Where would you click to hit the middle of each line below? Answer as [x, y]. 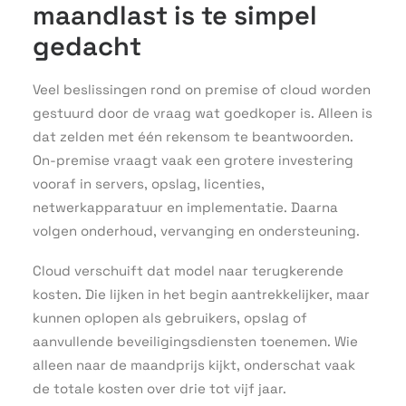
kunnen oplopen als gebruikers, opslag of [170, 318]
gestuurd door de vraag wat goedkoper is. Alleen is [203, 113]
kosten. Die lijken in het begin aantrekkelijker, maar [201, 294]
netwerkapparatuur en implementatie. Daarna [185, 207]
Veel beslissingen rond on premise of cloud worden [202, 89]
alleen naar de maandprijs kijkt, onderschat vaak [194, 365]
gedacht [87, 46]
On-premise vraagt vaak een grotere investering [193, 160]
